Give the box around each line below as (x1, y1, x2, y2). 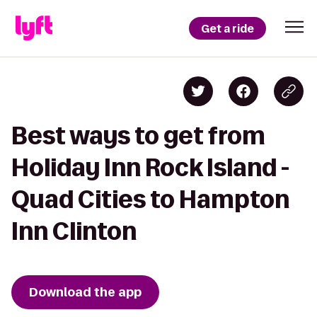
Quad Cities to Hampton (11, 186, 289, 212)
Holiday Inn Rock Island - (11, 154, 289, 180)
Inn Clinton (11, 218, 137, 244)
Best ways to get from (11, 122, 265, 149)
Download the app (29, 284, 142, 301)
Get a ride (201, 21, 254, 36)
